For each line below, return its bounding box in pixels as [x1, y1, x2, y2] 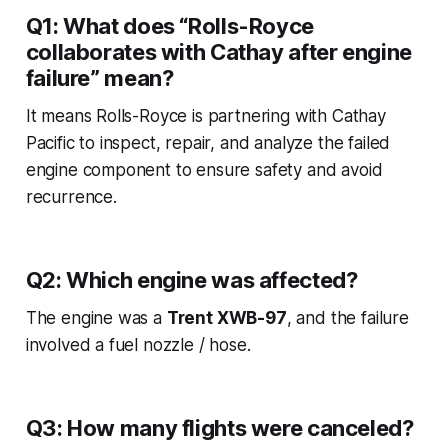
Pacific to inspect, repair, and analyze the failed [25, 132, 391, 153]
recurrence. [25, 186, 117, 207]
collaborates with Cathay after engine [25, 38, 412, 65]
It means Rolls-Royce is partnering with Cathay [25, 105, 386, 126]
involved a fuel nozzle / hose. [25, 334, 251, 355]
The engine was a [25, 307, 167, 328]
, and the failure [286, 307, 409, 328]
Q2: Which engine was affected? [25, 266, 358, 293]
